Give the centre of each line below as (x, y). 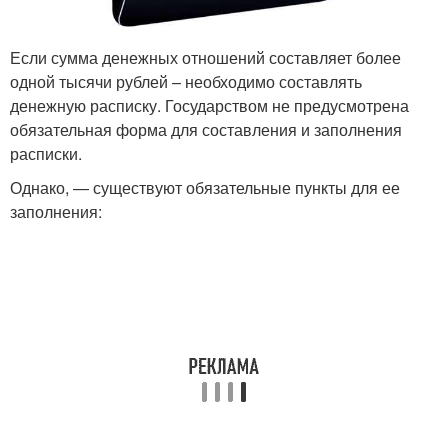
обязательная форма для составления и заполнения (206, 129)
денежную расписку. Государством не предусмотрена (209, 105)
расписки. (46, 153)
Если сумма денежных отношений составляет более (205, 57)
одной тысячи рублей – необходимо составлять (186, 81)
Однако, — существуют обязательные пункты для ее (205, 187)
